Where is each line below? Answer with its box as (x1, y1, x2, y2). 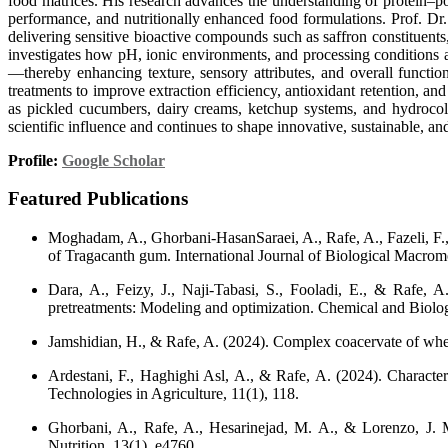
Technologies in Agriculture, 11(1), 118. (48, 384, 299, 402)
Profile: (8, 151, 62, 169)
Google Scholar (62, 151, 165, 169)
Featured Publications (8, 188, 188, 210)
